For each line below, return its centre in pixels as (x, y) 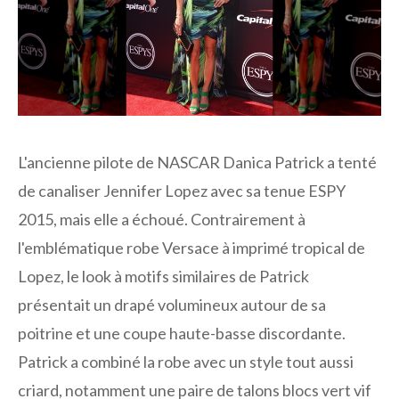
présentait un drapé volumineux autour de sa (172, 304)
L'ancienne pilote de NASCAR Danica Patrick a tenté (197, 162)
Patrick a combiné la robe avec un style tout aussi (186, 361)
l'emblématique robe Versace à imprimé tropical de (191, 247)
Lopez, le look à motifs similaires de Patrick (163, 276)
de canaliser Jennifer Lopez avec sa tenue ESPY (182, 190)
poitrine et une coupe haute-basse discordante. (182, 333)
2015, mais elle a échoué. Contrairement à (162, 219)
